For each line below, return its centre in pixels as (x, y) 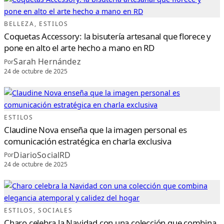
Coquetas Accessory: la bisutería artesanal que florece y (108, 36)
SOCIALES (55, 210)
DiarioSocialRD (42, 155)
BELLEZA (19, 24)
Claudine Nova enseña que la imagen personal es (95, 129)
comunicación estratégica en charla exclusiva (88, 141)
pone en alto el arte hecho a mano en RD (79, 48)
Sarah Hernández (47, 62)
